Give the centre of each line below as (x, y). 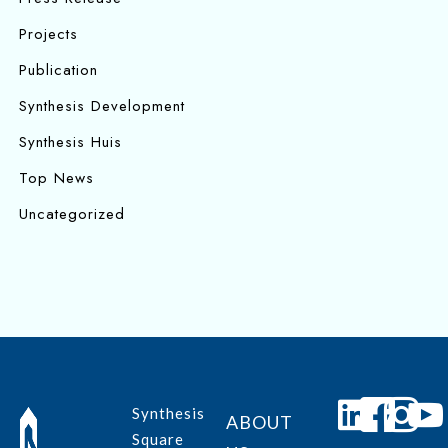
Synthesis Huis (70, 142)
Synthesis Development (102, 106)
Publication (58, 70)
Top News (56, 178)
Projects (48, 34)
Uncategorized (72, 214)
